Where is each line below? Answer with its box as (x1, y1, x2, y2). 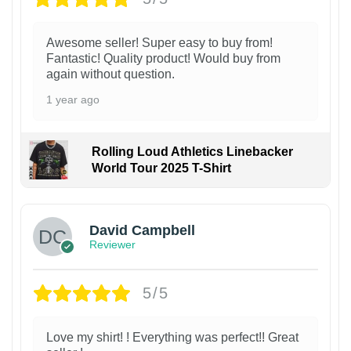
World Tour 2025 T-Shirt (91, 161, 231, 175)
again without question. (46, 67, 175, 81)
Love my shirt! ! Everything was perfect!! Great (46, 330, 299, 344)
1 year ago (46, 92, 100, 106)
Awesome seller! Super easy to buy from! (46, 35, 273, 49)
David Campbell (89, 223, 195, 239)
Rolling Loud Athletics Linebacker (91, 144, 293, 158)
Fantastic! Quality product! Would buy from (46, 51, 280, 65)
